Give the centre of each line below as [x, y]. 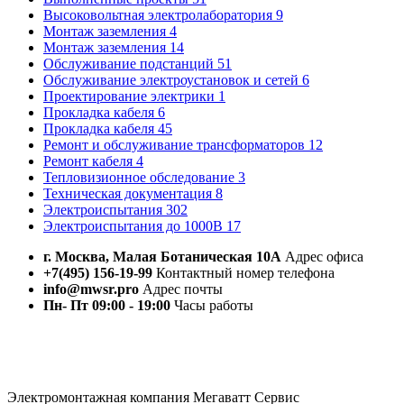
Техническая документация [129, 193]
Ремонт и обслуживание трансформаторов [176, 144]
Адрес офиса [322, 256]
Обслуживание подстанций [130, 63]
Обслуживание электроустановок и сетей [173, 79]
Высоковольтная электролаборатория [160, 14]
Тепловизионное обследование [141, 177]
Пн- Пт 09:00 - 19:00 [107, 305]
